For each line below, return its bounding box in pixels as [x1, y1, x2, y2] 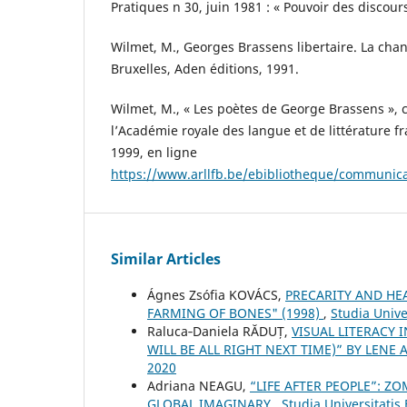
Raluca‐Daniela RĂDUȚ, [147, 323, 292, 341]
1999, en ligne [111, 144, 197, 162]
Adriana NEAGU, [147, 377, 250, 395]
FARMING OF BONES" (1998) [147, 304, 323, 323]
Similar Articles [111, 249, 221, 270]
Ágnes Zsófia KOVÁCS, [147, 286, 285, 304]
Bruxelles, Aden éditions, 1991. [111, 60, 299, 78]
